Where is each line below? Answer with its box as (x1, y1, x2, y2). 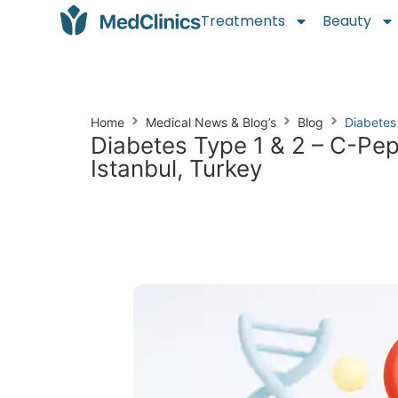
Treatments (201, 11, 286, 31)
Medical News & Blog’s (146, 115, 276, 130)
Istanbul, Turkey (91, 155, 262, 182)
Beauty (322, 11, 372, 31)
